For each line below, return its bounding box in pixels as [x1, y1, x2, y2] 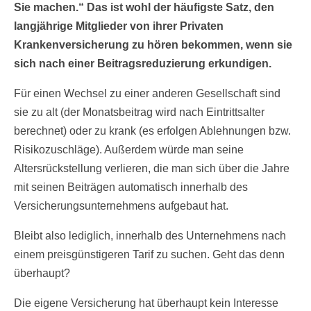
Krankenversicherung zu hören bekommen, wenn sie [14, 39, 292, 51]
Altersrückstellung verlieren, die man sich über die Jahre [14, 162, 289, 175]
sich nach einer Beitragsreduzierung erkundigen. [14, 58, 271, 70]
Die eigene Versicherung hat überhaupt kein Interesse [14, 297, 278, 310]
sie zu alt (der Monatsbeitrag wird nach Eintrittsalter [14, 106, 264, 119]
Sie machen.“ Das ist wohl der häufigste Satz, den [14, 1, 274, 14]
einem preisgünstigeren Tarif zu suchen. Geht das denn [14, 249, 285, 261]
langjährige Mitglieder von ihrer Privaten [14, 20, 224, 33]
